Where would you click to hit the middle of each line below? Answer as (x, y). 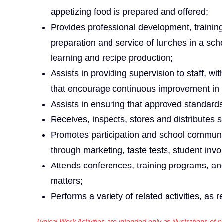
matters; (67, 181)
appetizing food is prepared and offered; (129, 12)
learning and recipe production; (112, 58)
